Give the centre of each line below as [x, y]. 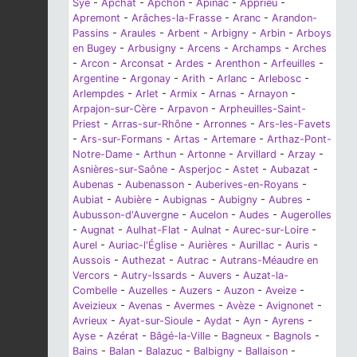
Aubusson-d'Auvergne [126, 214]
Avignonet [290, 305]
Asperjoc [200, 169]
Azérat [123, 335]
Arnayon [268, 93]
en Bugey [94, 48]
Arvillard [257, 154]
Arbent [184, 33]
